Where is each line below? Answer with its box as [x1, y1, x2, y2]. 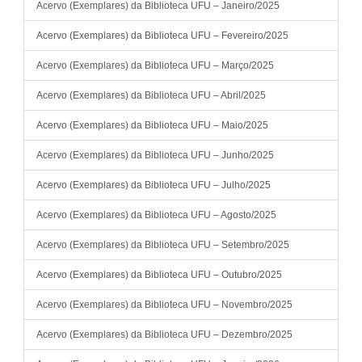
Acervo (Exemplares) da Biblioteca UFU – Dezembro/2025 [36, 329, 293, 340]
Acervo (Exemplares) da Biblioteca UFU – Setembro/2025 [36, 239, 289, 250]
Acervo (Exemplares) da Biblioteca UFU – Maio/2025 [36, 120, 268, 131]
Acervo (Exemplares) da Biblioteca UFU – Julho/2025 [36, 179, 271, 191]
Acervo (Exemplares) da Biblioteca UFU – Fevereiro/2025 [36, 30, 288, 41]
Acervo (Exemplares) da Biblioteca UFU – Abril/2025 [36, 90, 266, 101]
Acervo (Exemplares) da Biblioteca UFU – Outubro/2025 [36, 269, 282, 280]
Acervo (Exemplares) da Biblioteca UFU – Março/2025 [36, 60, 274, 71]
